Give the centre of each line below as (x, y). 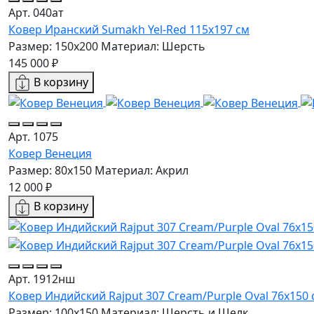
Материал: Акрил (142, 171)
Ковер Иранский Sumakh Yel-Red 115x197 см (129, 29)
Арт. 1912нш (42, 279)
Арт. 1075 (33, 137)
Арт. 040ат (36, 12)
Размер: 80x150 (50, 171)
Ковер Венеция (50, 154)
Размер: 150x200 (53, 46)
